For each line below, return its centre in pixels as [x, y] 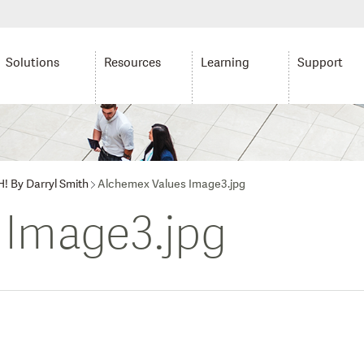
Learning [225, 63]
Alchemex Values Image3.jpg [171, 184]
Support [321, 63]
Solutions [33, 63]
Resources [132, 63]
